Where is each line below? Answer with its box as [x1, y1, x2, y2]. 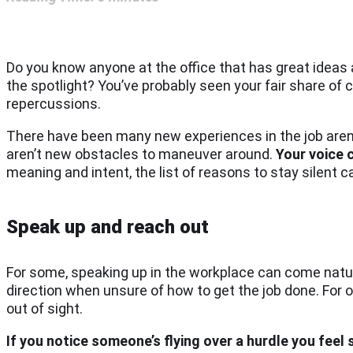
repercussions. [6, 95, 101, 112]
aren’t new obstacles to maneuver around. [6, 145, 276, 162]
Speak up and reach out [6, 215, 209, 238]
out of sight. [6, 299, 83, 317]
